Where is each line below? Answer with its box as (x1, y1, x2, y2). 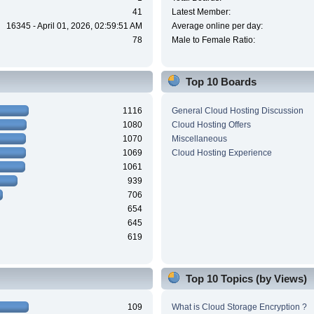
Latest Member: (171, 7, 231, 18)
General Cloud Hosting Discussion (171, 105, 303, 116)
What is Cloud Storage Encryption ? (171, 302, 307, 313)
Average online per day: (171, 21, 263, 32)
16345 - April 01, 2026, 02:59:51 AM (6, 21, 143, 32)
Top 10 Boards (185, 76, 257, 88)
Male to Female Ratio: (171, 35, 255, 46)
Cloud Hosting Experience (171, 147, 272, 158)
